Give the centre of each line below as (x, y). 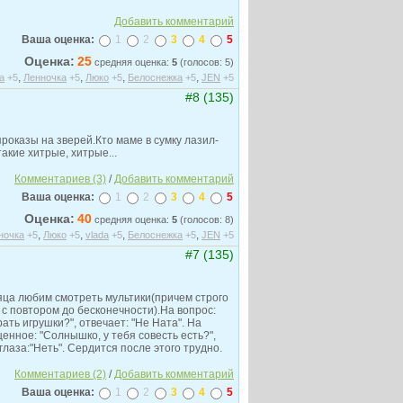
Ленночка (45, 77)
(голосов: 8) (206, 219)
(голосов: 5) (206, 62)
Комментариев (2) (60, 374)
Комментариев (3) (60, 179)
